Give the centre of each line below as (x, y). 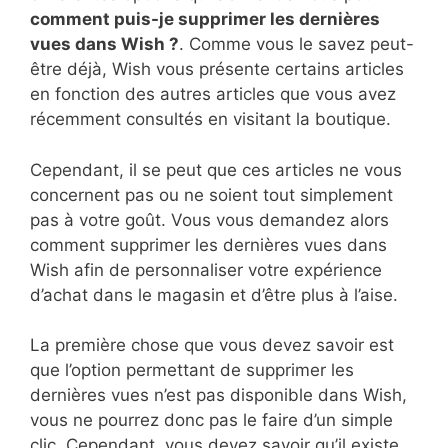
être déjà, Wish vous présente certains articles (217, 69)
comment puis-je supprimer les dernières (205, 19)
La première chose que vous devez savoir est (212, 345)
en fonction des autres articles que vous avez (213, 94)
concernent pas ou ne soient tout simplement (211, 194)
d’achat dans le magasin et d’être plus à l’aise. (214, 294)
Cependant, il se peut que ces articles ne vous (216, 169)
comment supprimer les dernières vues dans (208, 244)
